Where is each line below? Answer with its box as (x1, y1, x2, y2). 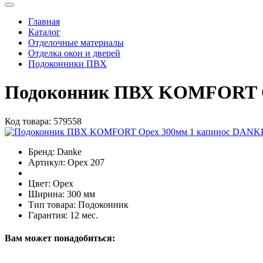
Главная (28, 16, 60, 26)
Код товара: (5, 116, 51, 126)
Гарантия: (28, 210, 68, 220)
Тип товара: (28, 199, 76, 210)
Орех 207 (68, 157, 104, 167)
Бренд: (28, 146, 55, 157)
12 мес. (70, 210, 98, 220)
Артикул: (28, 157, 65, 167)
